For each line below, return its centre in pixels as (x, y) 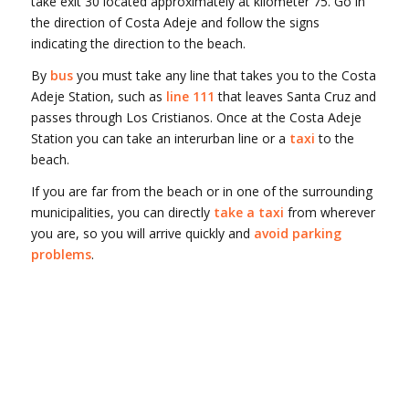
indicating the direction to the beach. (138, 44)
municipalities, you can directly (122, 213)
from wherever (329, 213)
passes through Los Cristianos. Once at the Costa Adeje (196, 118)
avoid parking (297, 234)
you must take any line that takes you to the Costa (224, 76)
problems (61, 255)
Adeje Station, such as (98, 97)
